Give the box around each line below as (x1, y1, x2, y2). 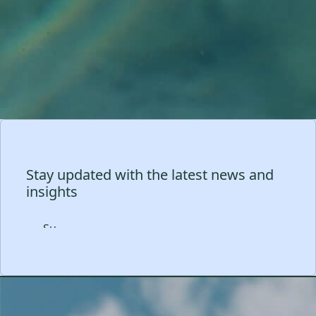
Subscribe (26, 212, 79, 228)
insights (26, 182, 78, 201)
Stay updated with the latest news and (26, 165, 274, 184)
